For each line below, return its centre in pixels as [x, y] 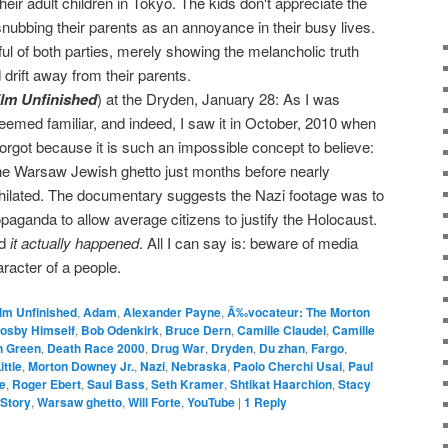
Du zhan [282, 348]
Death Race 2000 [96, 348]
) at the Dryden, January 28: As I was [218, 98]
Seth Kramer [187, 384]
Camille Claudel [281, 330]
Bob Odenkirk [120, 330]
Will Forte [154, 402]
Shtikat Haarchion [281, 384]
